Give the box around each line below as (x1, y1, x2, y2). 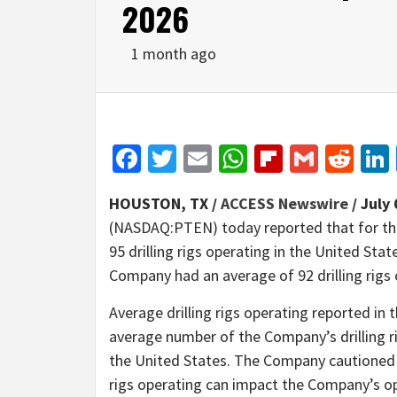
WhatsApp (247, 140, 369, 176)
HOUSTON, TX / (109, 192, 221, 214)
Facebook (141, 140, 254, 176)
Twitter (176, 140, 261, 176)
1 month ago (131, 43, 216, 64)
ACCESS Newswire (221, 192, 348, 214)
